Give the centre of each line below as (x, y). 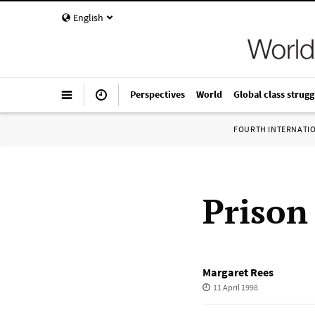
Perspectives (157, 94)
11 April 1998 (235, 287)
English (88, 18)
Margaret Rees (238, 272)
